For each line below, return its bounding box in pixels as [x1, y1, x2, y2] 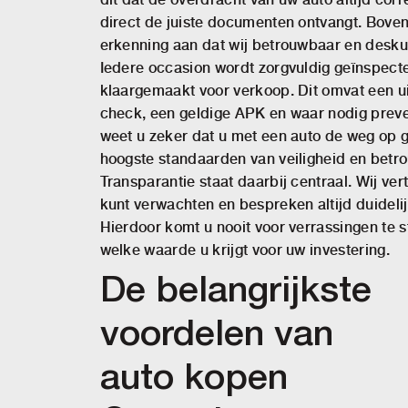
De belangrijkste [99, 275, 372, 309]
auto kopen [99, 362, 288, 396]
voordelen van [99, 319, 333, 352]
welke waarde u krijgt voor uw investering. [99, 241, 390, 259]
